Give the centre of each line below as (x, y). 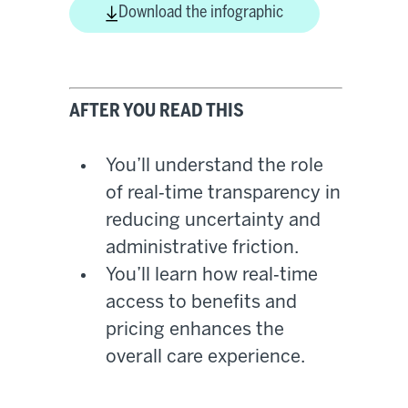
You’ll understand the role (214, 167)
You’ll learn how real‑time (212, 276)
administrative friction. (202, 249)
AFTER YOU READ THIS (157, 112)
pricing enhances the (195, 331)
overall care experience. (205, 358)
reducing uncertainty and (213, 221)
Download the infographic (201, 14)
